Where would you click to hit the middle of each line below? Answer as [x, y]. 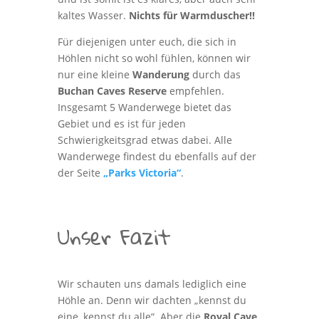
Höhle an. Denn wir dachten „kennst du [152, 300]
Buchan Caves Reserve [112, 91]
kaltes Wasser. [93, 15]
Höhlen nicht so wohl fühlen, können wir [154, 58]
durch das [215, 74]
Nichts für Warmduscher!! [192, 15]
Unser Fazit [114, 237]
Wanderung [161, 74]
